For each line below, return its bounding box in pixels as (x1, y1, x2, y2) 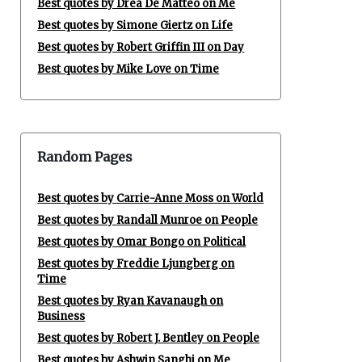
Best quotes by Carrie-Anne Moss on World (37, 192, 264, 205)
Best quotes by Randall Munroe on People (37, 213, 259, 227)
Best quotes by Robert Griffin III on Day (37, 40, 245, 54)
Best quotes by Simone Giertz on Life (37, 19, 234, 32)
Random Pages (37, 149, 133, 165)
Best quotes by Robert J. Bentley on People (37, 331, 260, 345)
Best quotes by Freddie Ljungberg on (37, 257, 235, 271)
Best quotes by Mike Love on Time (37, 62, 220, 76)
